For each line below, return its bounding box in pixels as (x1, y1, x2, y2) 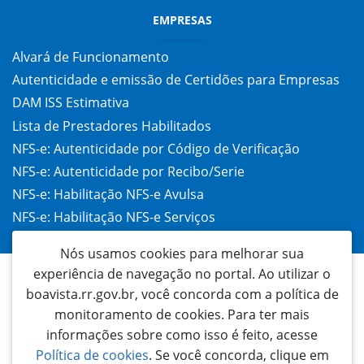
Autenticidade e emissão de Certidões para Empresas (12, 71, 340, 89)
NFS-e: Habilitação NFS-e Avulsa (12, 185, 204, 204)
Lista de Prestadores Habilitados (12, 116, 211, 135)
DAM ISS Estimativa (12, 93, 129, 112)
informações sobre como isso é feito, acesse (46, 326, 318, 344)
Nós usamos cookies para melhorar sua (60, 245, 304, 262)
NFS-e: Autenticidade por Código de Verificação (12, 139, 300, 158)
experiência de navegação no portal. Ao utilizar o (33, 265, 331, 283)
